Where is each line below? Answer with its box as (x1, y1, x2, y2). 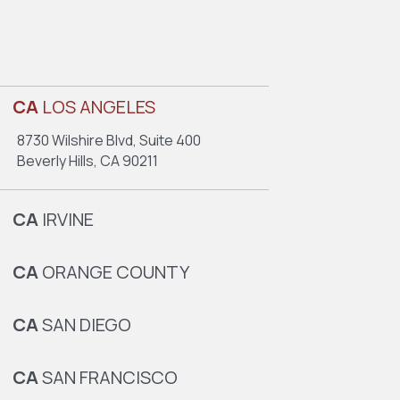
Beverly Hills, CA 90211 (16, 151, 158, 171)
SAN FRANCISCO (37, 365, 178, 389)
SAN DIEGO (37, 312, 131, 337)
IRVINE (37, 207, 94, 231)
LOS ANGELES (37, 95, 155, 119)
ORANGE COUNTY (37, 260, 189, 284)
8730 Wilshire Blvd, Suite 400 (16, 130, 201, 150)
